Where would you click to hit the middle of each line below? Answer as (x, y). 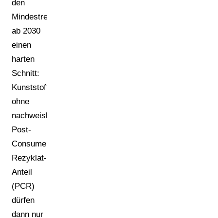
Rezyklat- (29, 158)
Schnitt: (26, 73)
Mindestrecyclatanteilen (55, 17)
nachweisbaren (39, 115)
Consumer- (32, 144)
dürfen (23, 200)
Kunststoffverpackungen (56, 87)
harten (23, 59)
